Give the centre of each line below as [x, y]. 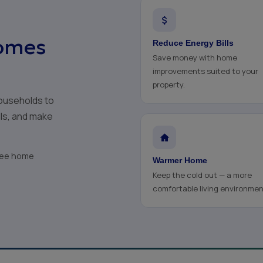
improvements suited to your [205, 71]
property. [169, 85]
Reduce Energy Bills [193, 43]
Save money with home [195, 58]
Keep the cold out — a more [202, 175]
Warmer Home [180, 160]
